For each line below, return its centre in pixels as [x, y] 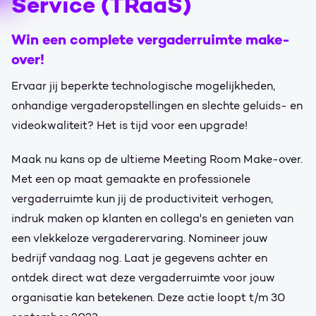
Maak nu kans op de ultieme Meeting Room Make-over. [157, 159]
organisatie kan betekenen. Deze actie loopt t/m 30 [148, 297]
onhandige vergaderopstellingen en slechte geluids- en [157, 105]
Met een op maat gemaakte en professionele [131, 179]
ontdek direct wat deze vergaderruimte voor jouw [143, 278]
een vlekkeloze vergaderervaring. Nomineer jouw [140, 238]
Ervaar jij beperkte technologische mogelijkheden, [143, 86]
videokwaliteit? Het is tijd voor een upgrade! [129, 125]
